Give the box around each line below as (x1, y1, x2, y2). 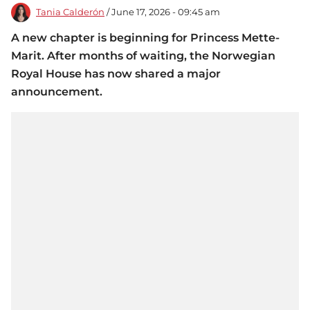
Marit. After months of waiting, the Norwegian (11, 49, 275, 63)
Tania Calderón (36, 7, 104, 18)
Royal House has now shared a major (11, 67, 221, 81)
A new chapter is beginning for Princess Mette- (11, 31, 280, 45)
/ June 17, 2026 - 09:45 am (104, 7, 220, 18)
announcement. (11, 85, 102, 99)
